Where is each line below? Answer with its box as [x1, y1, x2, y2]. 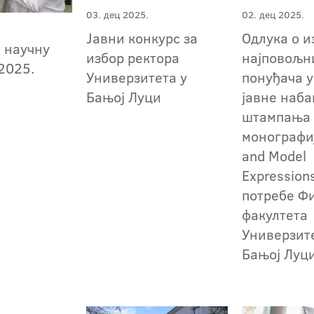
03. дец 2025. [86, 8, 149, 22]
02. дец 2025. [242, 8, 305, 22]
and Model [242, 146, 307, 166]
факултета [242, 205, 308, 225]
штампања [242, 107, 311, 127]
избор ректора [86, 48, 180, 68]
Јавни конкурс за [86, 28, 198, 48]
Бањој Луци [86, 87, 162, 107]
